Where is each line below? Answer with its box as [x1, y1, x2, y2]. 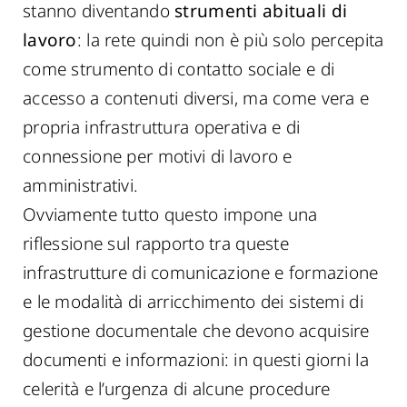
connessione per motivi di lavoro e [23, 144, 293, 168]
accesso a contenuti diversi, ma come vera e [23, 86, 370, 110]
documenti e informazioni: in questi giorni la [23, 348, 369, 372]
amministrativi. [23, 174, 139, 197]
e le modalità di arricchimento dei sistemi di [23, 290, 363, 313]
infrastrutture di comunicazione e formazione [23, 261, 379, 284]
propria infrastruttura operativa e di [23, 115, 301, 139]
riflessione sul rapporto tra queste [23, 232, 289, 255]
